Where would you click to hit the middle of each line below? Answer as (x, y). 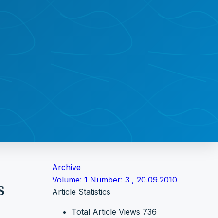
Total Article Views (106, 211)
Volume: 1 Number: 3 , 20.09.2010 (115, 179)
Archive (66, 167)
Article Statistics (81, 191)
